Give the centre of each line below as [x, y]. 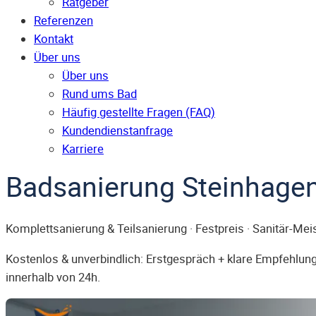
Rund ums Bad [99, 94]
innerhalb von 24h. [53, 277]
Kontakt [54, 39]
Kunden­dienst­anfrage [117, 131]
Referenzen [63, 21]
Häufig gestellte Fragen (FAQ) [139, 113]
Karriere [83, 149]
